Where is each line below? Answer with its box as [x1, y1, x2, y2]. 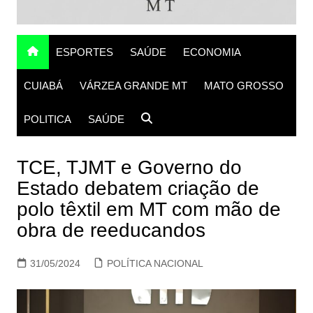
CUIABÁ [23, 80, 63, 92]
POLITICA [23, 113, 71, 126]
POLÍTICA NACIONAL [106, 258, 203, 270]
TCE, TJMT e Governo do [16, 156, 242, 179]
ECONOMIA [182, 46, 241, 59]
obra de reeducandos [16, 219, 205, 242]
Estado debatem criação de [16, 177, 259, 200]
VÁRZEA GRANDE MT [79, 80, 187, 92]
